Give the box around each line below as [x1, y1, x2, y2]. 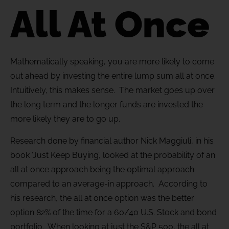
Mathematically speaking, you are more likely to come [10, 57, 214, 67]
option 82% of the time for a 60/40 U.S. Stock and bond [10, 207, 217, 217]
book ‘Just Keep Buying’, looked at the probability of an [10, 150, 215, 160]
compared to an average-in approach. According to [10, 178, 208, 189]
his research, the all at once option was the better [10, 193, 194, 203]
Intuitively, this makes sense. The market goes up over [10, 85, 215, 96]
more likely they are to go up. [10, 114, 120, 124]
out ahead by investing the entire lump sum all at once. [10, 71, 218, 81]
